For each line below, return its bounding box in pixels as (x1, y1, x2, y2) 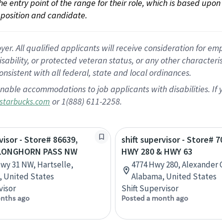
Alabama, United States (131, 171, 217, 182)
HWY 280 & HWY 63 (121, 146, 192, 157)
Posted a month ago (121, 194, 188, 203)
